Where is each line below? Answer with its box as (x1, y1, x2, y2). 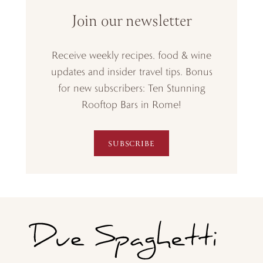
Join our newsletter (72, 9, 191, 34)
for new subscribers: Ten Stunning (58, 82, 205, 95)
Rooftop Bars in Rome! (82, 98, 181, 111)
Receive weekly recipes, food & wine (52, 49, 211, 62)
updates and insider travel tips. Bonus (50, 65, 213, 78)
